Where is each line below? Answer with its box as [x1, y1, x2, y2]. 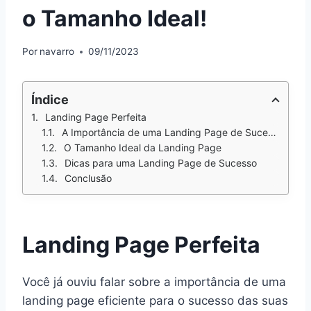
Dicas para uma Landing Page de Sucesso [65, 157, 257, 169]
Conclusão [65, 172, 112, 185]
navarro [40, 46, 75, 58]
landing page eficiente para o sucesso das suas [22, 294, 288, 308]
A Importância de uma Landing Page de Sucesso [62, 126, 268, 139]
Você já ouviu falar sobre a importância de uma [22, 275, 286, 289]
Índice [31, 92, 69, 108]
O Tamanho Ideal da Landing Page [64, 142, 221, 154]
